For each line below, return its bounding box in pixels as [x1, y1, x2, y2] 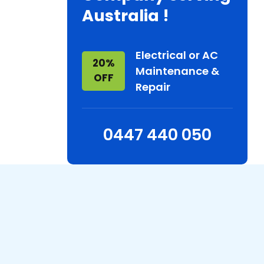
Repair [136, 80, 171, 95]
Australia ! [82, 5, 169, 27]
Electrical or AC [136, 48, 219, 63]
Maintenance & [136, 64, 220, 79]
